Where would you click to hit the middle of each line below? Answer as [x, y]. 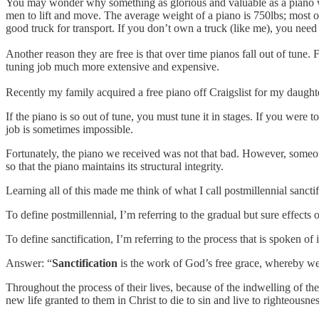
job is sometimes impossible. [69, 129]
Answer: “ [29, 263]
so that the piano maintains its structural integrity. [115, 166]
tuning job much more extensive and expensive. [113, 66]
